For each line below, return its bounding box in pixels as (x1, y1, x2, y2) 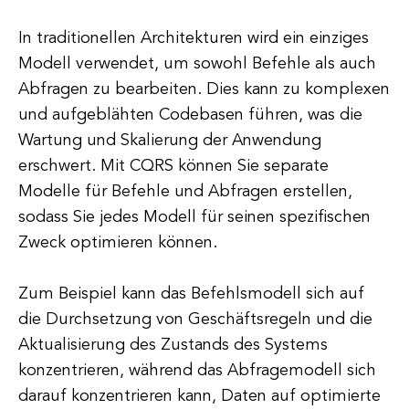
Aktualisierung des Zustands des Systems (18, 337, 328, 353)
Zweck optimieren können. (18, 235, 217, 251)
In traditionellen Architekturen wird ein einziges (18, 30, 369, 47)
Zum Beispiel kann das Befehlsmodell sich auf (18, 286, 364, 302)
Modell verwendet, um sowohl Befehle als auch (18, 56, 376, 72)
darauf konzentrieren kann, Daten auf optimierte (18, 388, 381, 404)
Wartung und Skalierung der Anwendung (18, 132, 321, 149)
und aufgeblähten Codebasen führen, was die (18, 107, 362, 123)
